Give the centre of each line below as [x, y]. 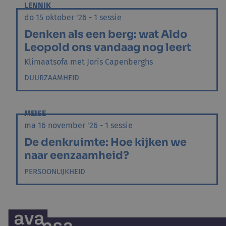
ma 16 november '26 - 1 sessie [78, 125]
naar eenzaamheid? [77, 155]
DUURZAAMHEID [52, 78]
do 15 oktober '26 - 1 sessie [73, 17]
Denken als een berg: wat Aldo [106, 34]
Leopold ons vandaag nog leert [108, 47]
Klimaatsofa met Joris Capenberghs [89, 62]
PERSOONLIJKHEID [55, 172]
